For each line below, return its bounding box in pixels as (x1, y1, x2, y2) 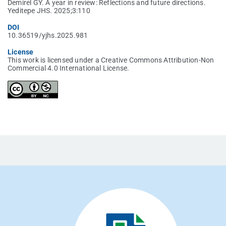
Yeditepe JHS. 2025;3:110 (8, 7, 90, 15)
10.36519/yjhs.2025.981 (8, 31, 88, 40)
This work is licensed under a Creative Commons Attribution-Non (8, 56, 214, 65)
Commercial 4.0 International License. (8, 64, 130, 73)
